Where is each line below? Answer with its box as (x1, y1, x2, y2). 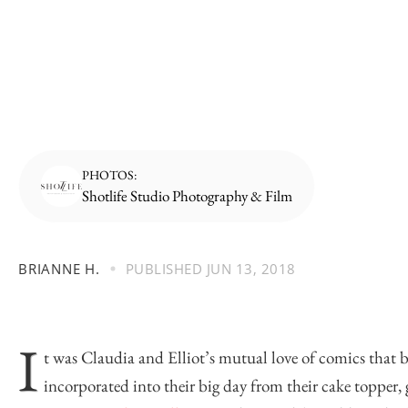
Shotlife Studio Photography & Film (82, 186, 292, 206)
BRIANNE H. (18, 260, 100, 278)
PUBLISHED (125, 260, 202, 278)
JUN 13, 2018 (202, 260, 296, 278)
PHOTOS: (82, 167, 137, 183)
